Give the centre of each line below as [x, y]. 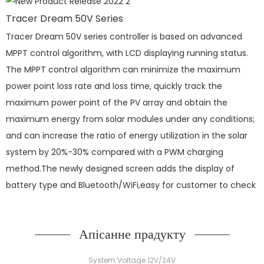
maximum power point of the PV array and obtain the [117, 103]
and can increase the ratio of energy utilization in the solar [127, 136]
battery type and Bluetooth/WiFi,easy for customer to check [132, 185]
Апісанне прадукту [132, 235]
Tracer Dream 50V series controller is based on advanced [124, 37]
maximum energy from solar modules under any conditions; [130, 119]
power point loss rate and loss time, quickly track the [114, 86]
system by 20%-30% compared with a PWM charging [115, 152]
